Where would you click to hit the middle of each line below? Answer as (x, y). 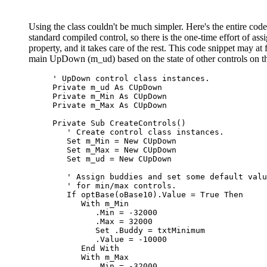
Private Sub (79, 123)
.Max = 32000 (103, 221)
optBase (95, 194)
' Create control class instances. (145, 132)
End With (100, 248)
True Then (222, 194)
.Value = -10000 (110, 239)
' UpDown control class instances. (131, 78)
